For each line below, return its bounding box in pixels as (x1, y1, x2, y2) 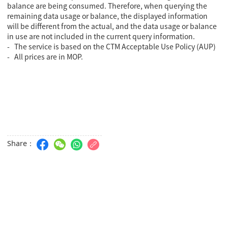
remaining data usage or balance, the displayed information (7, 10, 208, 21)
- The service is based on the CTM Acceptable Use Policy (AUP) (7, 41, 218, 51)
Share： (7, 140, 35, 148)
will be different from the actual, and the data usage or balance (7, 20, 217, 31)
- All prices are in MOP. (7, 51, 83, 62)
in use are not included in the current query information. (7, 31, 195, 41)
